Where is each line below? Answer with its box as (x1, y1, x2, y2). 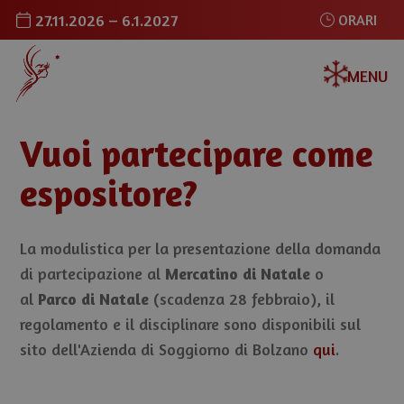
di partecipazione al (20, 262, 166, 283)
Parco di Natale (38, 288, 150, 308)
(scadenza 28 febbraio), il (149, 288, 335, 308)
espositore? (20, 170, 198, 215)
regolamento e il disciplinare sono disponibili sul (20, 313, 362, 334)
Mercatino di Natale (165, 262, 311, 283)
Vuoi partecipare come (20, 131, 374, 175)
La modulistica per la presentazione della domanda (20, 237, 381, 258)
